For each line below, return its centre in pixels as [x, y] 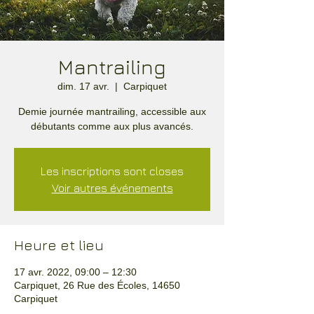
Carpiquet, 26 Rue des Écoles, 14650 [97, 285]
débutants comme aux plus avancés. [112, 126]
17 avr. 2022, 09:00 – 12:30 [75, 272]
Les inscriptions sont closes [112, 171]
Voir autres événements [112, 188]
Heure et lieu [59, 245]
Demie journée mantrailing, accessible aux [112, 111]
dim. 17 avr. [83, 86]
